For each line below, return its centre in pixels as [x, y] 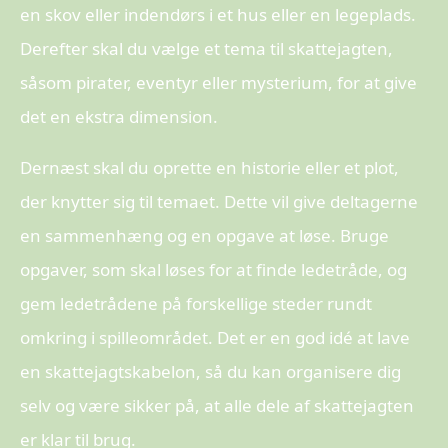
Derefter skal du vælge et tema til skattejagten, [206, 48]
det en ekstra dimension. [119, 116]
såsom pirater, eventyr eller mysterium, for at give [218, 82]
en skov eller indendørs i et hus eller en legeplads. [218, 14]
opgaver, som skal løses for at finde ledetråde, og [213, 269]
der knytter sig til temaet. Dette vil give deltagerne [219, 201]
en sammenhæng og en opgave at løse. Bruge [204, 235]
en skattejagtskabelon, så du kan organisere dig [210, 371]
